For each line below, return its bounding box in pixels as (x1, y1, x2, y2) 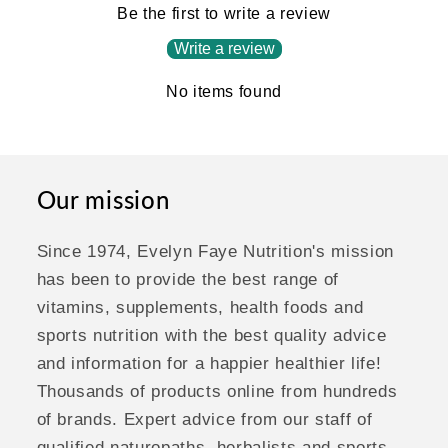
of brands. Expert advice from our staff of (36, 410, 373, 429)
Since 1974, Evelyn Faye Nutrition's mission (36, 242, 394, 261)
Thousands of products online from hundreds (36, 382, 398, 401)
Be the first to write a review (117, 5, 331, 23)
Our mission (36, 185, 170, 215)
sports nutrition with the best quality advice (36, 326, 387, 345)
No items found (165, 83, 283, 101)
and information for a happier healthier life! (36, 354, 382, 373)
